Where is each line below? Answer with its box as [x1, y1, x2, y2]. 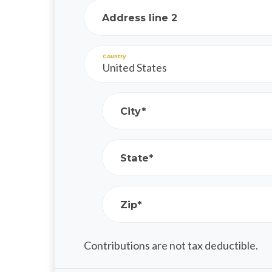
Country [103, 52, 126, 59]
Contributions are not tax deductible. [84, 239, 258, 253]
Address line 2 [102, 11, 177, 24]
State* [120, 151, 154, 164]
